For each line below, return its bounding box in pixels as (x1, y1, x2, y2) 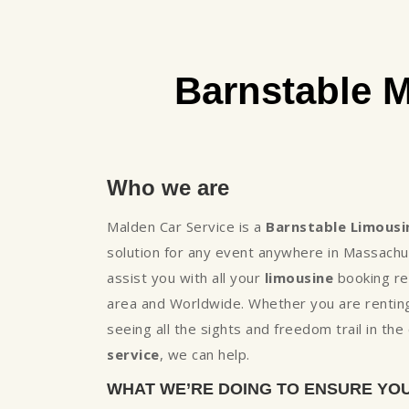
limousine (264, 267, 333, 287)
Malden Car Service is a (107, 216, 266, 236)
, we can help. (159, 344, 250, 363)
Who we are (107, 174, 229, 200)
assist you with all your (107, 267, 265, 287)
